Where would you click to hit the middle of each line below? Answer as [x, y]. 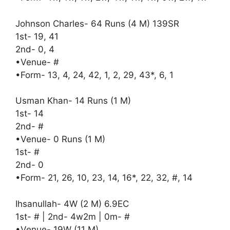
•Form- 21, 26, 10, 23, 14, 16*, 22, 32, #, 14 [104, 178]
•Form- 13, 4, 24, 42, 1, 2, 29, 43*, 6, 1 [94, 75]
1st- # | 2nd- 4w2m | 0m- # [73, 216]
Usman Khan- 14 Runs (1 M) [73, 101]
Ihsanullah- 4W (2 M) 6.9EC [72, 204]
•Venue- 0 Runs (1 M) [60, 139]
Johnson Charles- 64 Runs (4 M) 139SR [97, 23]
